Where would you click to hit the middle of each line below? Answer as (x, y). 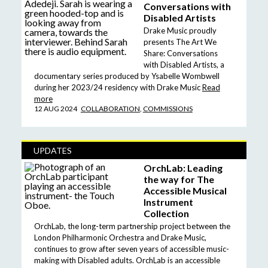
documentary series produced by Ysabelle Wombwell (127, 76)
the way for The (179, 179)
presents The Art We (180, 42)
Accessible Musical (185, 190)
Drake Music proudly (180, 30)
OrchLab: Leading (183, 167)
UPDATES (52, 150)
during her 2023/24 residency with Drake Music (117, 87)
